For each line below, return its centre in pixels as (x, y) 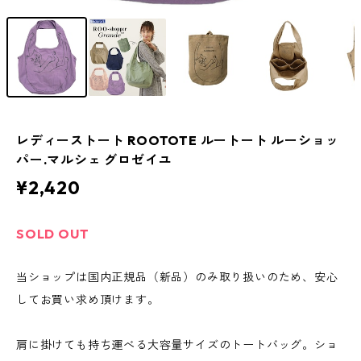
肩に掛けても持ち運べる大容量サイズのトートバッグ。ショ (177, 345)
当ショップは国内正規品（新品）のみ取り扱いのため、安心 (177, 278)
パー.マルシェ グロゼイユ (94, 160)
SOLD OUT (53, 234)
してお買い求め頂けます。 (88, 300)
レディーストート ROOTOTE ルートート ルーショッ (178, 141)
